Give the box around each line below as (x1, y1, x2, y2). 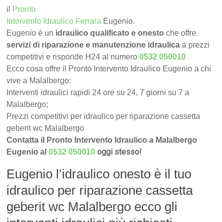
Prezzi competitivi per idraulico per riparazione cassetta (6, 112, 201, 121)
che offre (164, 29, 197, 38)
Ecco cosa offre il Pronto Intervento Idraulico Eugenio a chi (6, 64, 212, 73)
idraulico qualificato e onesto (55, 29, 165, 38)
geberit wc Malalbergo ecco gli (6, 199, 178, 215)
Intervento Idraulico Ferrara (6, 17, 102, 26)
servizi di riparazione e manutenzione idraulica (6, 41, 180, 50)
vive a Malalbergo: (6, 76, 71, 85)
